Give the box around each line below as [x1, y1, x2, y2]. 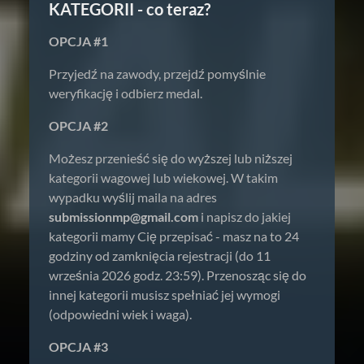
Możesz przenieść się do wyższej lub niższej [49, 150, 292, 166]
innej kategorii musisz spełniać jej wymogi [49, 287, 280, 302]
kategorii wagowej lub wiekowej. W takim [49, 170, 278, 185]
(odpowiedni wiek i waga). [49, 306, 192, 322]
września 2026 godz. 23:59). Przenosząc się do [49, 267, 306, 283]
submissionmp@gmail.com [49, 209, 198, 224]
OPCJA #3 [49, 339, 108, 354]
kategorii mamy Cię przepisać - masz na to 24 [49, 228, 299, 244]
